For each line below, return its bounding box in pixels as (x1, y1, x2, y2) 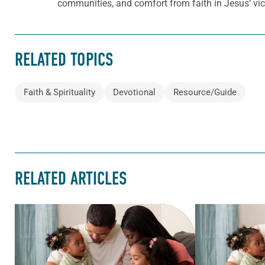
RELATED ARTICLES (15, 167, 127, 189)
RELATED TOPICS (15, 49, 113, 71)
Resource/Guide (173, 87, 237, 98)
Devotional (113, 87, 156, 98)
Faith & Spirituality (24, 87, 95, 98)
